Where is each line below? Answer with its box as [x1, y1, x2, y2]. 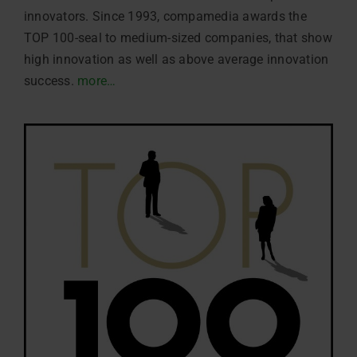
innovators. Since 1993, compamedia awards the [23, 8, 307, 24]
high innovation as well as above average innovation [23, 51, 329, 67]
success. [23, 73, 78, 88]
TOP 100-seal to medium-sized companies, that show [23, 29, 332, 45]
